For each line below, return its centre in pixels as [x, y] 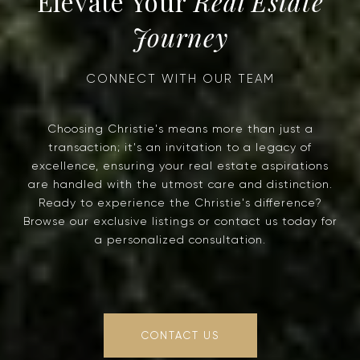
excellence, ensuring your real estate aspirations [180, 166]
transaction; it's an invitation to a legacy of [180, 147]
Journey [180, 37]
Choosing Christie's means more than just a [180, 129]
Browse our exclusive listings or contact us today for [180, 221]
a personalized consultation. [180, 240]
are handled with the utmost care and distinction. [180, 184]
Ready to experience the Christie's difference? [180, 203]
